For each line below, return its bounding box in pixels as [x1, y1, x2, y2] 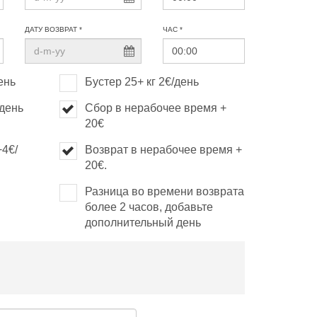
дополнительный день [84, 217, 201, 229]
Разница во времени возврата [84, 185, 244, 197]
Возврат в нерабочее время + [84, 144, 242, 156]
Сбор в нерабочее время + [84, 102, 226, 114]
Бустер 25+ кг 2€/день [84, 76, 199, 88]
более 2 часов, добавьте [84, 201, 213, 213]
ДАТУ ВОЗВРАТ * [24, 25, 82, 33]
